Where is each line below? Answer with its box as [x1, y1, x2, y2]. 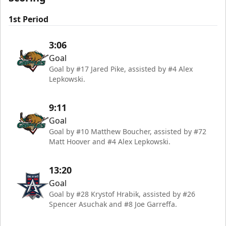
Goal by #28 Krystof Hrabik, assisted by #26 [49, 189, 195, 199]
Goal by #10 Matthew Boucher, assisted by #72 [49, 127, 206, 136]
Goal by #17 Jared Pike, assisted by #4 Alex [49, 64, 193, 74]
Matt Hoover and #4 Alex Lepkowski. [49, 137, 171, 146]
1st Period [9, 14, 48, 25]
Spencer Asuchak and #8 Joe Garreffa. [49, 199, 177, 209]
